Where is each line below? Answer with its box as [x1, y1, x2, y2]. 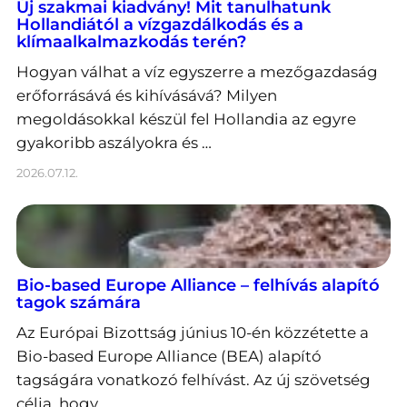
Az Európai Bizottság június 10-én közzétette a [16, 323, 369, 342]
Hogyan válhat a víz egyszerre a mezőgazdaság [16, 63, 378, 82]
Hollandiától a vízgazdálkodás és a [16, 15, 303, 35]
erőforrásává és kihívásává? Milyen [16, 86, 277, 105]
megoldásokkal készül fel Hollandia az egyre [16, 110, 356, 129]
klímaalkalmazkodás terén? [16, 32, 246, 53]
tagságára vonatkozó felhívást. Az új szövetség [16, 371, 371, 390]
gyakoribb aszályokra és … [16, 134, 212, 153]
